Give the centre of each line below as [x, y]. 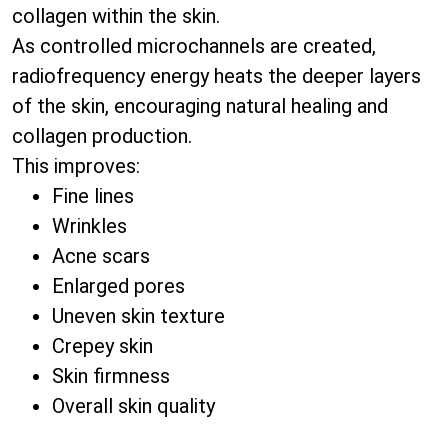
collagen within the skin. [116, 16]
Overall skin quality [133, 406]
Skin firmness [111, 376]
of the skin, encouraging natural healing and [200, 106]
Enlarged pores [118, 286]
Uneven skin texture [138, 316]
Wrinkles [89, 226]
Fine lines [93, 196]
